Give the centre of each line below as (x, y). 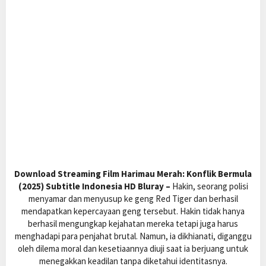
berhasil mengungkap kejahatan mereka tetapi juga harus (133, 224)
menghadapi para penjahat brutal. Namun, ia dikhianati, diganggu (133, 236)
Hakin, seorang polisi (209, 186)
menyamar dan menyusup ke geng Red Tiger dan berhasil (133, 199)
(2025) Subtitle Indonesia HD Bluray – (94, 186)
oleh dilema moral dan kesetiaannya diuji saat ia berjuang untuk (133, 249)
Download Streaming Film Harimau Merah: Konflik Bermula (133, 174)
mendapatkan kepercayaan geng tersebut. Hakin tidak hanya (133, 211)
